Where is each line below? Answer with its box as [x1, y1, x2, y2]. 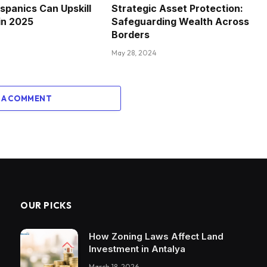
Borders [111, 28, 150, 41]
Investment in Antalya [89, 243, 185, 254]
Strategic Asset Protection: [111, 2, 243, 14]
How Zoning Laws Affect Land [89, 230, 223, 242]
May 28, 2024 [111, 48, 157, 57]
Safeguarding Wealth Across [111, 15, 249, 27]
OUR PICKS [20, 199, 72, 211]
